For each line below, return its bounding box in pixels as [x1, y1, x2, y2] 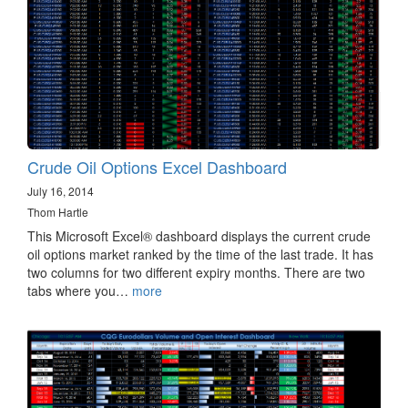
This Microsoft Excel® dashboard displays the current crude [27, 226, 371, 245]
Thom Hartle [27, 203, 88, 219]
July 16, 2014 [27, 182, 94, 199]
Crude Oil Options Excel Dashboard [27, 154, 287, 178]
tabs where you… [27, 280, 132, 300]
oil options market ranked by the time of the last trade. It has [27, 244, 373, 263]
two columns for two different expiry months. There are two [27, 262, 365, 281]
